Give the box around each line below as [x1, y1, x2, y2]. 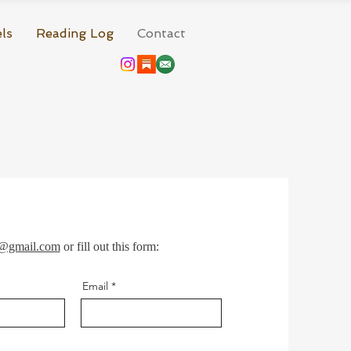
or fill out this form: [60, 240, 159, 253]
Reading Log [36, 26, 114, 41]
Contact [137, 26, 186, 41]
